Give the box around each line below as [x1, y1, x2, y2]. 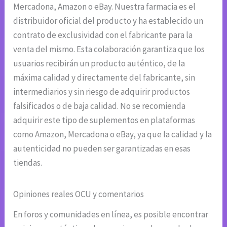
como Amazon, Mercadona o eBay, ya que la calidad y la [13, 128, 212, 140]
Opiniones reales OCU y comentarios [13, 188, 144, 200]
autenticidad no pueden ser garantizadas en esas [13, 142, 191, 154]
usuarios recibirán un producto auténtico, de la [13, 57, 185, 69]
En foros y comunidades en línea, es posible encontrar [13, 208, 209, 220]
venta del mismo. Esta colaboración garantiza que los [13, 43, 205, 55]
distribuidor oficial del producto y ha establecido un [13, 15, 204, 26]
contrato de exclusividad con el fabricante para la [13, 29, 193, 41]
